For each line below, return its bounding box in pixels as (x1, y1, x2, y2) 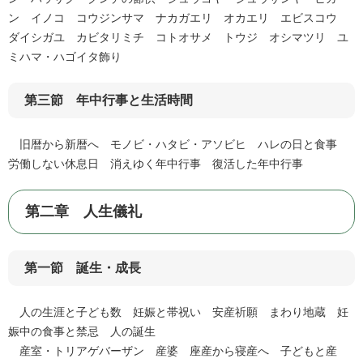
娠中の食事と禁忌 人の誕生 (8, 325, 156, 339)
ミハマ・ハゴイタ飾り (8, 50, 122, 64)
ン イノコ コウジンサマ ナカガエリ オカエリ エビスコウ (8, 11, 348, 25)
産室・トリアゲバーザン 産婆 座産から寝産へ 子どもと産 (8, 344, 337, 358)
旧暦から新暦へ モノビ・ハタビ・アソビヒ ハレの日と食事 (8, 138, 348, 152)
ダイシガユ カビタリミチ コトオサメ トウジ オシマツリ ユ (8, 31, 348, 45)
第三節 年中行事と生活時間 (24, 93, 193, 108)
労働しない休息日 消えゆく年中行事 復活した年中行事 (8, 157, 303, 171)
